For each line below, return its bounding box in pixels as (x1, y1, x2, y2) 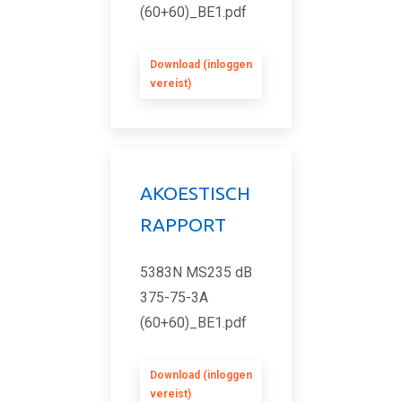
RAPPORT (140, 214, 226, 235)
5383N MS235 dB (140, 264, 252, 281)
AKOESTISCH (140, 182, 250, 204)
